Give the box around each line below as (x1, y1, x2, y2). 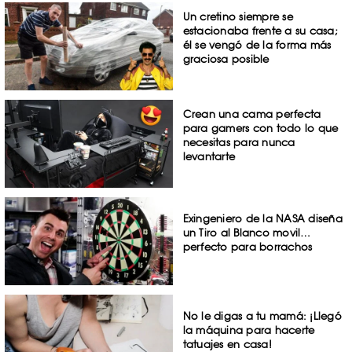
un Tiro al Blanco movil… (182, 225, 311, 239)
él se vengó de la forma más (182, 38, 332, 52)
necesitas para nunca (182, 136, 295, 149)
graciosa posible (182, 53, 269, 66)
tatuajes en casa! (182, 337, 272, 350)
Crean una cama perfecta (182, 108, 321, 121)
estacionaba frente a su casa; (182, 24, 338, 38)
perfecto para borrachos (182, 240, 313, 253)
